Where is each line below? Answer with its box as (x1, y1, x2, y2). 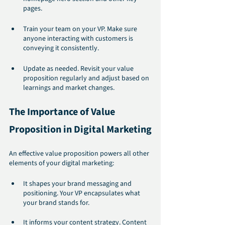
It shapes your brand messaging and (23, 179, 133, 189)
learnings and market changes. (23, 83, 115, 93)
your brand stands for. (23, 198, 89, 208)
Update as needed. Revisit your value (23, 64, 135, 74)
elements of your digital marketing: (9, 158, 114, 169)
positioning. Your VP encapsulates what (23, 188, 142, 199)
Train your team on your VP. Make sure (23, 24, 139, 35)
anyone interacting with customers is (23, 34, 135, 44)
